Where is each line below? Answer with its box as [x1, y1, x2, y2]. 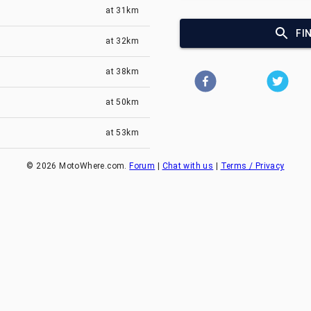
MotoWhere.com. [56, 161, 130, 171]
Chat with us [162, 161, 214, 171]
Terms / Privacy [220, 161, 285, 171]
